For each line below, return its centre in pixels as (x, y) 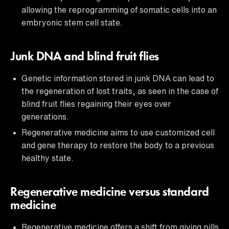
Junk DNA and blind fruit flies (85, 57)
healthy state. (48, 158)
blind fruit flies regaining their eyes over (96, 104)
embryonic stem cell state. (72, 22)
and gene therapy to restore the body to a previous (118, 145)
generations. (45, 116)
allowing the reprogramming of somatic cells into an (119, 9)
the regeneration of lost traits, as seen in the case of (120, 91)
